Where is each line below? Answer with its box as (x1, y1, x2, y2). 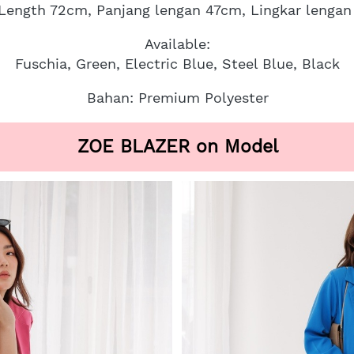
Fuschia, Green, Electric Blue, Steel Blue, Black (15, 55, 340, 72)
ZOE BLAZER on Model (77, 135, 278, 157)
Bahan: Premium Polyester (86, 88, 269, 106)
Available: (145, 35, 210, 52)
